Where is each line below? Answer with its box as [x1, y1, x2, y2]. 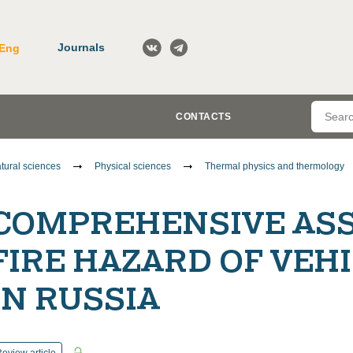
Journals [58, 40, 105, 54]
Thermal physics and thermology [205, 161, 344, 172]
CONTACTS [176, 111, 231, 122]
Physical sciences [95, 161, 171, 172]
